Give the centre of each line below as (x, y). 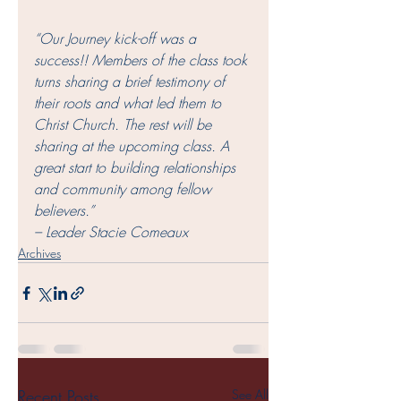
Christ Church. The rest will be (125, 124)
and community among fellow (125, 189)
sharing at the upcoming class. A (134, 146)
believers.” (66, 210)
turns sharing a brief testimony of (132, 81)
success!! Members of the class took (143, 60)
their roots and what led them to (130, 103)
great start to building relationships (137, 167)
